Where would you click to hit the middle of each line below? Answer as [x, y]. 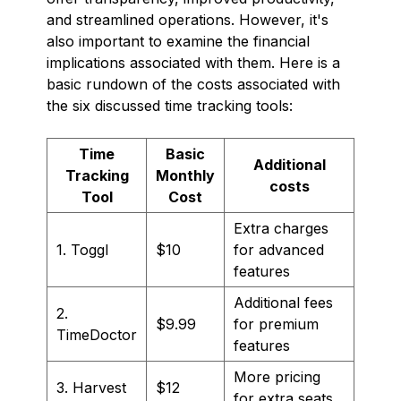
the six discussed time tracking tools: [170, 105]
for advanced [279, 249]
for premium [276, 324]
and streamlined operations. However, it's [188, 19]
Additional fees [283, 302]
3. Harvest [91, 387]
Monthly [185, 175]
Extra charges [281, 228]
